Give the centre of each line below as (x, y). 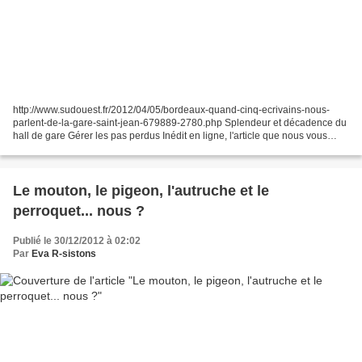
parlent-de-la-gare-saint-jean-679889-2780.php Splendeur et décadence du (180, 122)
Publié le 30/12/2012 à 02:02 (77, 240)
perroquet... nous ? (79, 210)
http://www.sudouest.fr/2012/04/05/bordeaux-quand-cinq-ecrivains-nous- (171, 109)
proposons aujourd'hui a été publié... (93, 148)
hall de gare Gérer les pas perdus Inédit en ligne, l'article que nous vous (170, 135)
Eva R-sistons (64, 253)
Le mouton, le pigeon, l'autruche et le (141, 190)
